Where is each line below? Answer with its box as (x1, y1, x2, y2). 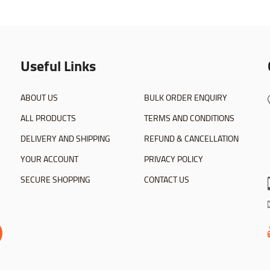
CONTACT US (144, 172, 189, 188)
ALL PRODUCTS (20, 110, 76, 127)
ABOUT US (20, 90, 58, 106)
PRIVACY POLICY (144, 151, 203, 168)
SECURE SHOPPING (20, 172, 90, 188)
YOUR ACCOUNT (20, 151, 78, 168)
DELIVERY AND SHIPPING (20, 131, 110, 147)
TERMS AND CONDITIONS (144, 110, 234, 127)
